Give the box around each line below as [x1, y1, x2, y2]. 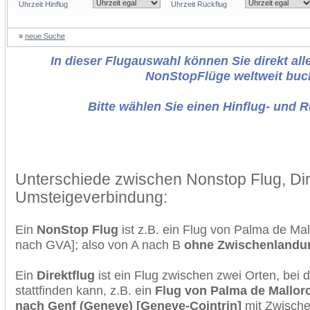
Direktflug [37, 268, 95, 282]
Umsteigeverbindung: [15, 188, 167, 206]
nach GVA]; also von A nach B [15, 237, 184, 252]
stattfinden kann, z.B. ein [15, 283, 155, 298]
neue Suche [25, 32, 65, 40]
